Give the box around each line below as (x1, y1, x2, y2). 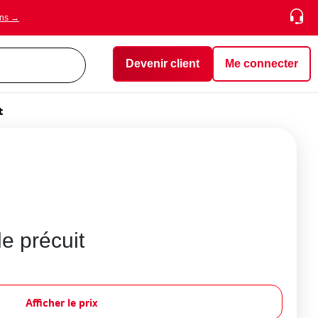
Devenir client (126, 57, 199, 70)
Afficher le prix (26, 295, 98, 309)
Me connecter (225, 57, 298, 70)
